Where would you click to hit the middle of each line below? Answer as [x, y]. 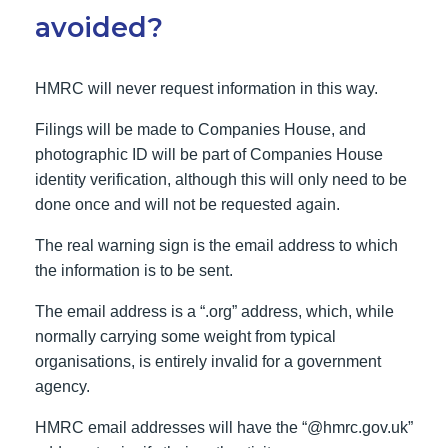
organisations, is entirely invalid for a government [208, 361]
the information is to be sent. [134, 270]
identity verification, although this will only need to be [221, 179]
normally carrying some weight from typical [185, 336]
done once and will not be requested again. [187, 204]
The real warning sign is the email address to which [216, 245]
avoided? [99, 27]
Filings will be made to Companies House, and [200, 129]
